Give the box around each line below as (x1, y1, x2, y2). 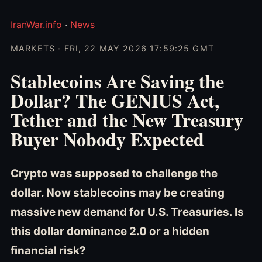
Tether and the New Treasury (11, 105, 243, 133)
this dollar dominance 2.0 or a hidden (11, 225, 209, 239)
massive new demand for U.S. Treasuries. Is (11, 205, 244, 219)
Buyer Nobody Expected (11, 125, 204, 153)
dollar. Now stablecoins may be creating (11, 186, 225, 200)
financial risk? (11, 244, 86, 258)
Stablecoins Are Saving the (11, 67, 224, 95)
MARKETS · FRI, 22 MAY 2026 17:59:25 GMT (11, 43, 214, 54)
